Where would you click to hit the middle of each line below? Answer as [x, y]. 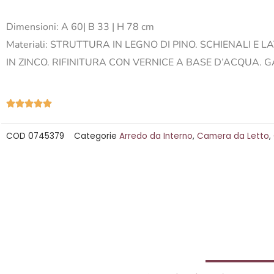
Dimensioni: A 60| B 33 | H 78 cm [80, 27]
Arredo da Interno [156, 136]
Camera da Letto [233, 136]
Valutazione [74, 103]
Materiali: [28, 45]
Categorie [95, 136]
